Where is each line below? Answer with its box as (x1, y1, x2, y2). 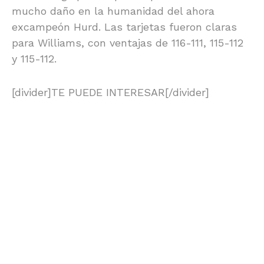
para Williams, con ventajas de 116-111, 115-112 (12, 37, 243, 49)
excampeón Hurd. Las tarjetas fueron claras (12, 21, 237, 34)
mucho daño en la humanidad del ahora (12, 5, 214, 18)
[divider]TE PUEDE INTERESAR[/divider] (12, 86, 209, 99)
